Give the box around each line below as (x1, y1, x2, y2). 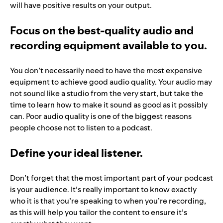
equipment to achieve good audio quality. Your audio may (10, 77, 212, 88)
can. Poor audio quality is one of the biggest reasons (10, 111, 192, 122)
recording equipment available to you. (10, 38, 207, 53)
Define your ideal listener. (10, 145, 143, 161)
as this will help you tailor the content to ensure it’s (10, 207, 187, 218)
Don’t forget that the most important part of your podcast (10, 173, 213, 184)
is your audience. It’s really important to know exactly (10, 184, 197, 195)
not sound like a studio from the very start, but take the (10, 88, 203, 99)
